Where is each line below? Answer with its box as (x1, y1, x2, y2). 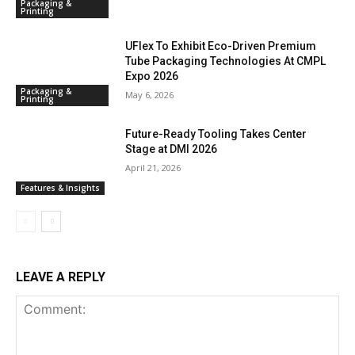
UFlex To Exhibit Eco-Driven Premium (125, 39, 317, 52)
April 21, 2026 (125, 162, 181, 174)
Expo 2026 (125, 69, 179, 82)
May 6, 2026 (125, 88, 174, 101)
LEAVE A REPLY (16, 269, 105, 285)
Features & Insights (21, 182, 100, 194)
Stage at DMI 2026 (125, 143, 218, 156)
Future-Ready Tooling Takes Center (125, 128, 307, 141)
